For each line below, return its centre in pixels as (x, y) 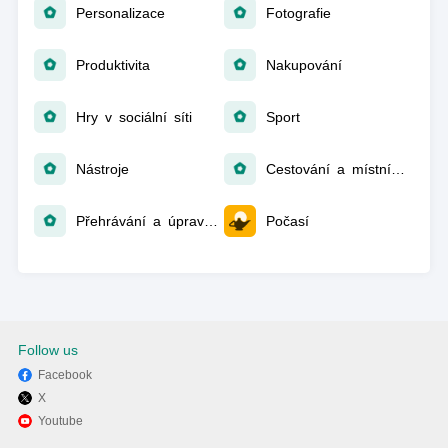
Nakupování (304, 65)
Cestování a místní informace (398, 169)
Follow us (47, 350)
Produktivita (112, 65)
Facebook (64, 375)
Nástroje (102, 169)
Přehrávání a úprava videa (210, 221)
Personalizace (120, 13)
